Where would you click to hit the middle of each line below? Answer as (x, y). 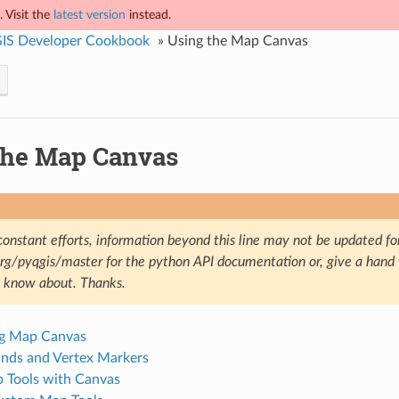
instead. (148, 15)
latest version (90, 15)
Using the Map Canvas (237, 41)
